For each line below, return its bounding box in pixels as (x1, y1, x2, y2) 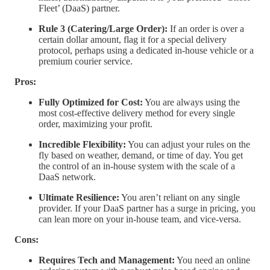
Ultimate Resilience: (39, 192, 119, 203)
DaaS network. (39, 172, 96, 183)
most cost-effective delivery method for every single (39, 108, 235, 119)
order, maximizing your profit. (39, 119, 152, 130)
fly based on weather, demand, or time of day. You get (39, 150, 243, 161)
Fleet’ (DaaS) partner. (39, 3, 120, 14)
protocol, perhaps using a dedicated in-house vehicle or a (39, 45, 254, 56)
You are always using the (143, 97, 240, 108)
